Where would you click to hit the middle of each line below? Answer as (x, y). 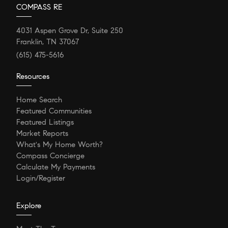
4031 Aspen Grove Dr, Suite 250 (70, 30)
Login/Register (41, 178)
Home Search (39, 99)
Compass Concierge (50, 155)
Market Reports (42, 133)
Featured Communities (54, 111)
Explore (29, 205)
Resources (33, 76)
